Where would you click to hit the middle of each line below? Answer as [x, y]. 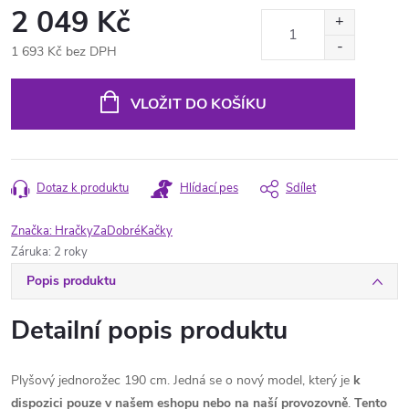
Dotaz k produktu [83, 188]
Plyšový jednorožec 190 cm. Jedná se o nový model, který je [182, 380]
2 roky [71, 252]
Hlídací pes [209, 188]
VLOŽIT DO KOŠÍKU [198, 104]
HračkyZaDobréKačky [114, 231]
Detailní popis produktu [149, 330]
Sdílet [301, 188]
